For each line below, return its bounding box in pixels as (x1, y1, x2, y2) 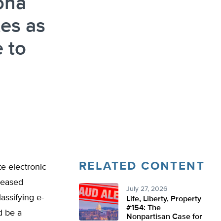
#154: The (126, 204, 161, 212)
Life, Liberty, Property (126, 195, 201, 203)
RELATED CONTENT (79, 160, 205, 172)
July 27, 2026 (126, 185, 167, 192)
